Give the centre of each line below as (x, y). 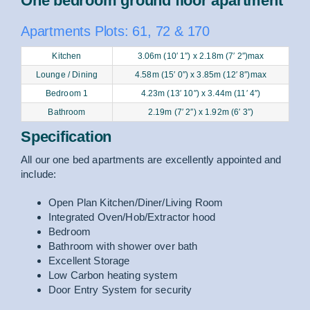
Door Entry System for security (120, 290)
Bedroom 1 (67, 94)
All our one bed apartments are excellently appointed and (151, 160)
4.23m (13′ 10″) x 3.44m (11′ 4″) (201, 94)
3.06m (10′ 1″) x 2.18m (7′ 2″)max (201, 56)
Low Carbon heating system (113, 275)
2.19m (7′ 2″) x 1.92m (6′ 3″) (201, 112)
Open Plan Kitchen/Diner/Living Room (136, 203)
